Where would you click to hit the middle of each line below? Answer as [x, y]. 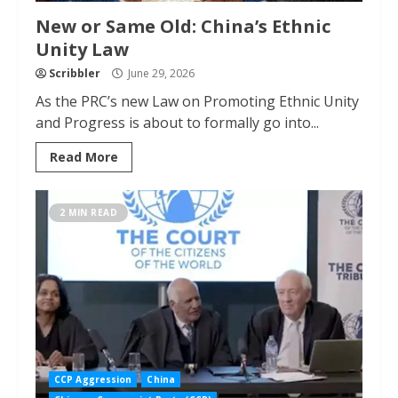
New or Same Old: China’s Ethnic [183, 26]
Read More [84, 157]
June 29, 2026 [160, 73]
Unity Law [82, 49]
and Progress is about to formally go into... [177, 123]
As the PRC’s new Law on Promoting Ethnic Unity [197, 101]
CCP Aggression [93, 379]
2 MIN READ [88, 212]
